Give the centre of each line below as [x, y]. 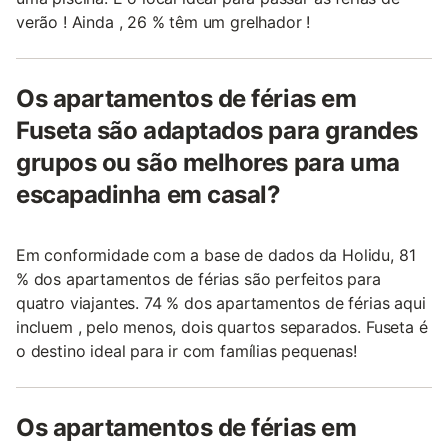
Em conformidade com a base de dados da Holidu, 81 [216, 255]
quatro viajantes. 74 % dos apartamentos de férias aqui [221, 303]
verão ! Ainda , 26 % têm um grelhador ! [163, 22]
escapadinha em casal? [148, 194]
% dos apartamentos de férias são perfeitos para [198, 279]
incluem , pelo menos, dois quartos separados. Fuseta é [222, 327]
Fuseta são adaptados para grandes [217, 130]
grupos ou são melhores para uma [208, 162]
